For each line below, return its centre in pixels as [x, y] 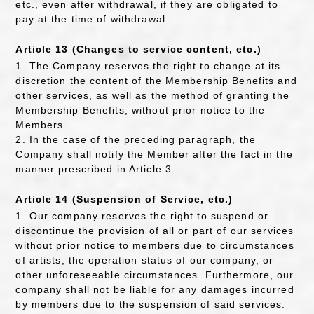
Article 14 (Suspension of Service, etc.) [124, 199]
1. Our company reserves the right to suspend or [142, 216]
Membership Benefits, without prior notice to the [141, 110]
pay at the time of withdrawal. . [96, 19]
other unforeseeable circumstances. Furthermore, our [155, 275]
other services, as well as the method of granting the [152, 95]
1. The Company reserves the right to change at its [148, 66]
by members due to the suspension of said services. [151, 305]
